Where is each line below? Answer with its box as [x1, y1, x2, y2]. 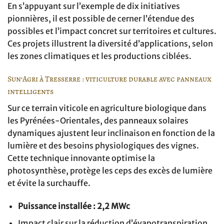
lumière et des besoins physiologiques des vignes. [7, 140, 199, 150]
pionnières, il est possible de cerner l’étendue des [7, 13, 194, 24]
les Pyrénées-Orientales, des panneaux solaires [7, 115, 188, 125]
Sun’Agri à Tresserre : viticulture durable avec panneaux [7, 73, 211, 84]
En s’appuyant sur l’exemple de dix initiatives [7, 1, 180, 11]
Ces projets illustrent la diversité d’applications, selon [7, 38, 213, 49]
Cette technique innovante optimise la [7, 152, 155, 163]
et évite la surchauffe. [7, 177, 90, 188]
